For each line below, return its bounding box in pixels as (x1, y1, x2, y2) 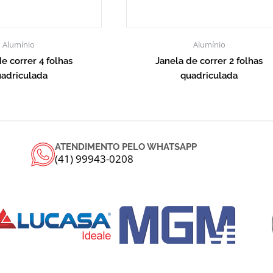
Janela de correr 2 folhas (155, 55, 263, 66)
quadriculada (180, 69, 238, 81)
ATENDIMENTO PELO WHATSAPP (54, 141, 197, 153)
